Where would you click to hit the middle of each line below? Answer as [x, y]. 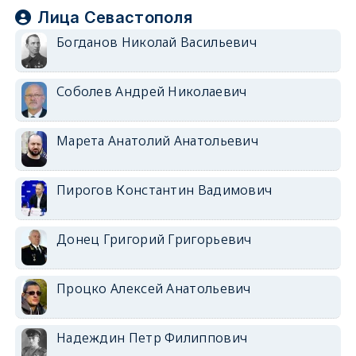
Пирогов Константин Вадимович [164, 190]
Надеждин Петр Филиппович [152, 338]
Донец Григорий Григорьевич [154, 239]
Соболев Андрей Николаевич [151, 91]
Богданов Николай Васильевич [157, 42]
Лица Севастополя [115, 17]
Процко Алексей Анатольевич [153, 288]
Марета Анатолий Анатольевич [157, 141]
